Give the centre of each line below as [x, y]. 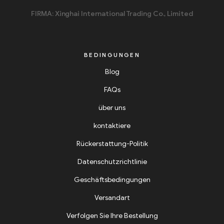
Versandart [112, 197]
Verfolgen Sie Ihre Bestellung [112, 215]
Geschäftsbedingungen [112, 179]
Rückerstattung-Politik [112, 143]
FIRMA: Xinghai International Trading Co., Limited [112, 13]
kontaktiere [112, 125]
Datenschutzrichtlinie [112, 161]
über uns [112, 107]
